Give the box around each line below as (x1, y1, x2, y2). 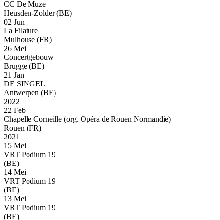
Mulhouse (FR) (4, 35, 52, 44)
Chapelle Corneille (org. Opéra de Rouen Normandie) (4, 115, 171, 124)
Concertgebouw (4, 53, 54, 62)
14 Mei (4, 168, 26, 177)
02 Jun (4, 18, 25, 27)
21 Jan (4, 71, 24, 80)
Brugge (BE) (4, 62, 44, 71)
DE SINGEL (4, 80, 45, 88)
